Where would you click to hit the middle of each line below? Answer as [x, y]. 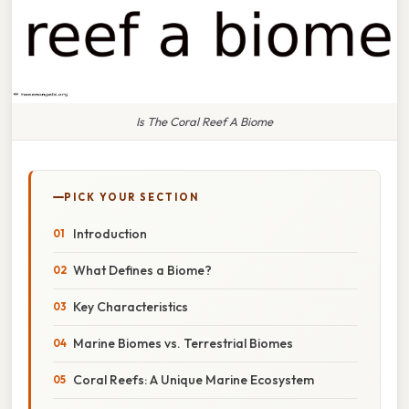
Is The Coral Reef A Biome [204, 121]
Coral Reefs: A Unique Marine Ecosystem [194, 379]
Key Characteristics [131, 306]
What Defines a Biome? [142, 270]
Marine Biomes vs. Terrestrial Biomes [183, 343]
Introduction [110, 233]
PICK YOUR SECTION [131, 197]
